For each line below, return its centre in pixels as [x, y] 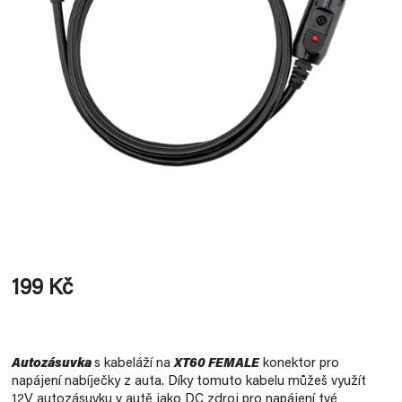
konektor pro [299, 364]
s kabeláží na [134, 364]
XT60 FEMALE [217, 364]
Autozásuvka [53, 364]
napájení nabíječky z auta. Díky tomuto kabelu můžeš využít [189, 382]
